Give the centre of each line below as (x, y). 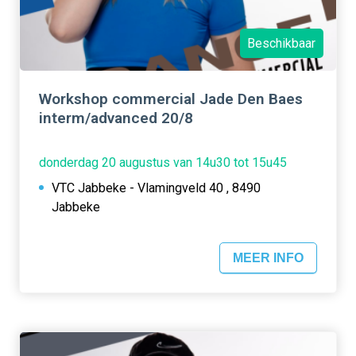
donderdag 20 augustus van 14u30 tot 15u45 (163, 163)
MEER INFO (268, 257)
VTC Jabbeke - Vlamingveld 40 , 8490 (156, 188)
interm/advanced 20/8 (116, 118)
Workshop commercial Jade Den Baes (171, 99)
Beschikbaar (282, 43)
